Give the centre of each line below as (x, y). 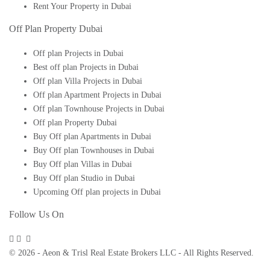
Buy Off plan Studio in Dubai (84, 178)
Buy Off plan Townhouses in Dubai (94, 150)
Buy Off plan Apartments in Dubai (92, 136)
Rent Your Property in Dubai (82, 6)
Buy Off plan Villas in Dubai (83, 164)
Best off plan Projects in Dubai (86, 67)
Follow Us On (36, 214)
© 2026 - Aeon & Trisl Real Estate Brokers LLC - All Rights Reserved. (131, 253)
